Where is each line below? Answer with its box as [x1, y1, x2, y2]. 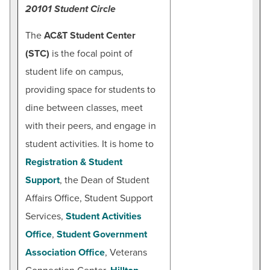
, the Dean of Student [60, 174, 149, 186]
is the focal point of [49, 47, 133, 60]
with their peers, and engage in [25, 119, 156, 132]
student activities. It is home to [25, 137, 154, 150]
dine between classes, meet [25, 101, 143, 114]
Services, [25, 210, 66, 222]
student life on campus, [25, 65, 124, 78]
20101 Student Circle [25, 2, 116, 15]
